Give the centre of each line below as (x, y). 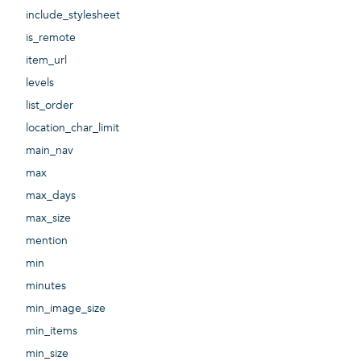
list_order (50, 106)
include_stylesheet (73, 15)
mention (47, 241)
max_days (51, 196)
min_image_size (66, 309)
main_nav (50, 151)
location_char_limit (73, 128)
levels (40, 83)
